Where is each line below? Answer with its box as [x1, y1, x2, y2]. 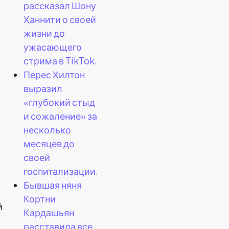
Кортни [24, 192, 56, 204]
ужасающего [24, 40, 82, 53]
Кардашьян [24, 206, 74, 218]
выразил [24, 82, 62, 94]
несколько [24, 123, 71, 135]
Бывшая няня [24, 178, 82, 191]
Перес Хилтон [24, 68, 85, 80]
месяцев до [24, 137, 75, 149]
